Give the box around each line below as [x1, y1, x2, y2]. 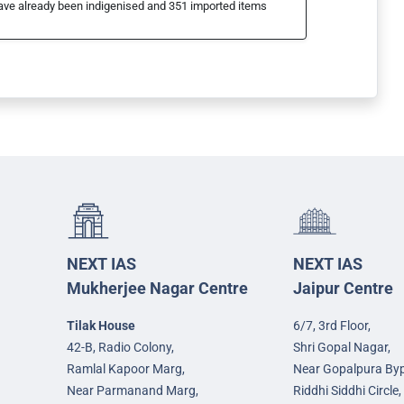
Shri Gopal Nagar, [292, 340, 390, 355]
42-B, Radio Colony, [67, 340, 174, 355]
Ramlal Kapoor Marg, [67, 362, 185, 377]
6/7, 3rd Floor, [292, 318, 371, 334]
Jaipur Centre [292, 279, 393, 298]
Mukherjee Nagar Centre [67, 279, 248, 298]
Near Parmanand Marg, [67, 383, 198, 399]
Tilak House [67, 318, 135, 334]
